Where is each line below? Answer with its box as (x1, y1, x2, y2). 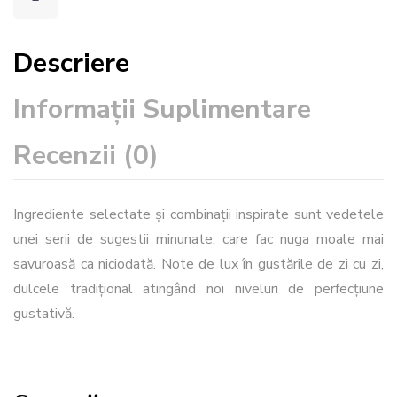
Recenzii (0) (13, 137, 159, 174)
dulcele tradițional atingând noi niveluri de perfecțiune (13, 279, 384, 299)
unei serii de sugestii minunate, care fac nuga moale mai (13, 230, 384, 249)
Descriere (13, 45, 129, 82)
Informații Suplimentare (13, 91, 311, 128)
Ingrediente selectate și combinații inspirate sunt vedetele (13, 205, 384, 224)
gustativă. (13, 304, 74, 323)
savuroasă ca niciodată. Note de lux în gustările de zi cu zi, (13, 254, 384, 274)
